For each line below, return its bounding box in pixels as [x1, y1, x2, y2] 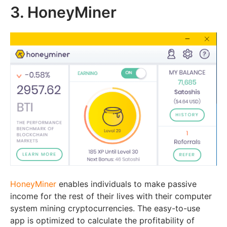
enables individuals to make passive [56, 178, 197, 189]
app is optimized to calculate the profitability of [10, 215, 195, 225]
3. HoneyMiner [10, 3, 117, 22]
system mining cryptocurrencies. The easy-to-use [10, 203, 200, 213]
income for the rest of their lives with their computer [10, 191, 212, 201]
